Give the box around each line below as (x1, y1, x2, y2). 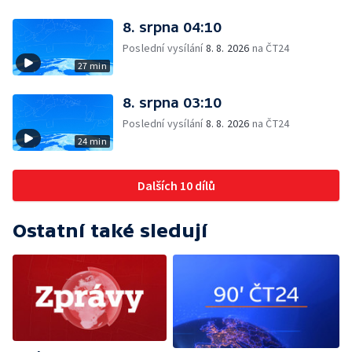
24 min (77, 135, 107, 147)
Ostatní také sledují (13, 220, 207, 241)
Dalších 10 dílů (137, 178, 215, 193)
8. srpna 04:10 (123, 19, 222, 35)
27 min (77, 60, 107, 71)
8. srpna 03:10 (123, 94, 222, 111)
